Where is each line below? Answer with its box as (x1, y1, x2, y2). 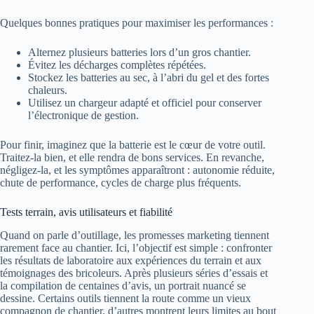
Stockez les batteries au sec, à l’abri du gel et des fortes (28, 71, 269, 83)
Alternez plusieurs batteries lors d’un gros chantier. (28, 46, 251, 58)
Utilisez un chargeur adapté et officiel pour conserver (28, 96, 261, 109)
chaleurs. (28, 83, 67, 96)
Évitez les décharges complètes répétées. (28, 58, 206, 71)
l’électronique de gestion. (28, 109, 139, 121)
